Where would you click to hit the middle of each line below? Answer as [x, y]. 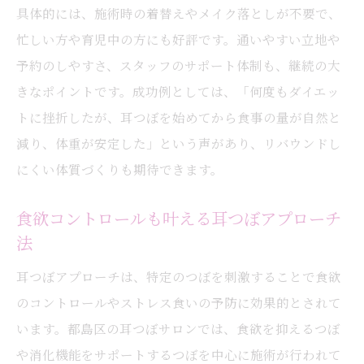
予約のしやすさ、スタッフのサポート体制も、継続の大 [178, 65]
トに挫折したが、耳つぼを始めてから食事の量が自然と [179, 117]
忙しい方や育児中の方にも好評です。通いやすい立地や [178, 39]
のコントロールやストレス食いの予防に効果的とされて [179, 302]
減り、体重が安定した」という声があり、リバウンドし [179, 143]
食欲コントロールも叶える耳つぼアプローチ [179, 218]
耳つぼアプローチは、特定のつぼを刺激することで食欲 [179, 276]
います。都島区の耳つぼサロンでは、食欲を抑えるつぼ [178, 328]
